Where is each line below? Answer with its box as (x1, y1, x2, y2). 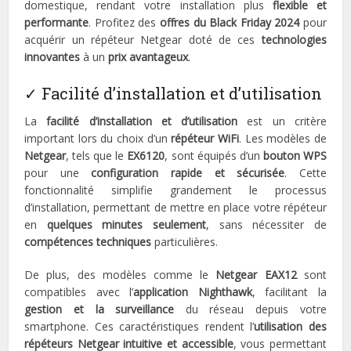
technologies (261, 32, 327, 48)
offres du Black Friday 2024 (159, 15, 300, 31)
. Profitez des (89, 15, 160, 31)
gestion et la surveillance (24, 302, 175, 317)
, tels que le (66, 148, 128, 164)
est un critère (237, 114, 327, 129)
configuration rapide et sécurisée (91, 165, 285, 181)
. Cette (284, 165, 327, 181)
